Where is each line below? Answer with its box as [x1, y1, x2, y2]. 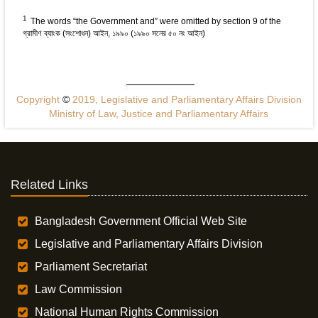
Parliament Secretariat [35, 261, 148, 273]
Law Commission [35, 283, 123, 296]
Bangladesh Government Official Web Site [35, 215, 248, 228]
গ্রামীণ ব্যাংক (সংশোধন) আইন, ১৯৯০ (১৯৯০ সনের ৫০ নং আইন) [22, 28, 205, 39]
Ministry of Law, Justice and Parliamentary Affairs [49, 108, 269, 120]
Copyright [16, 94, 62, 106]
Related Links [11, 177, 88, 192]
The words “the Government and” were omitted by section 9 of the [30, 16, 281, 27]
